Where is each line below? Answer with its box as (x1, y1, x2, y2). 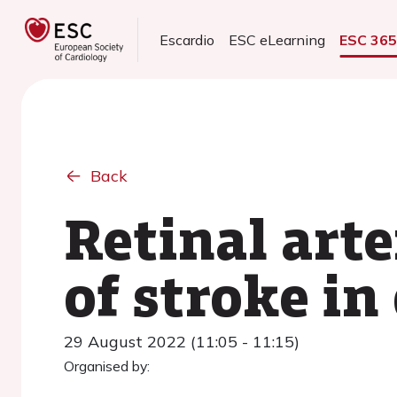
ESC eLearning (229, 31, 326, 49)
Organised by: (64, 357, 150, 375)
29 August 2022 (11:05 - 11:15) (64, 331, 300, 352)
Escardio (160, 31, 215, 49)
